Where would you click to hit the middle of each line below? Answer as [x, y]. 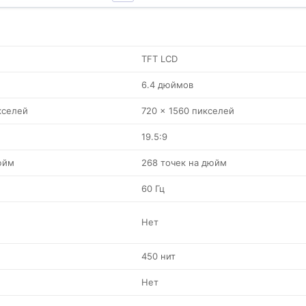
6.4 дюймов [167, 85]
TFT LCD [159, 59]
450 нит [158, 256]
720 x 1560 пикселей [188, 111]
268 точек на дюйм [184, 163]
